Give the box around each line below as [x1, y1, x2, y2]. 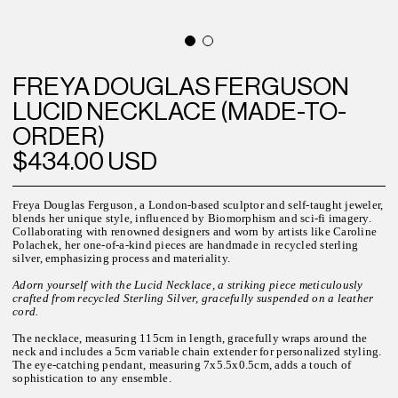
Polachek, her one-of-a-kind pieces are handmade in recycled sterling [12, 238, 359, 251]
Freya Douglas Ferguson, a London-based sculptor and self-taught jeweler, [12, 198, 384, 211]
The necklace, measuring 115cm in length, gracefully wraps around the [12, 331, 368, 345]
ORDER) [12, 121, 106, 150]
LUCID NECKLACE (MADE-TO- [12, 96, 347, 125]
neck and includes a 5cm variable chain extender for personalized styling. [12, 345, 382, 358]
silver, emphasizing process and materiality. [12, 251, 231, 265]
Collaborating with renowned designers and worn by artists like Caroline [12, 225, 378, 238]
